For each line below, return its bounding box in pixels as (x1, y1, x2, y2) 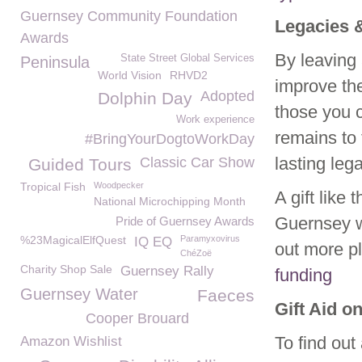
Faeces (197, 286, 255, 305)
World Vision (98, 69, 162, 82)
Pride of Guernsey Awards (116, 214, 255, 228)
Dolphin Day (98, 89, 192, 107)
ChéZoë (180, 248, 212, 258)
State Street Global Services (120, 53, 255, 64)
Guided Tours (28, 155, 132, 174)
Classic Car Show (140, 154, 255, 170)
